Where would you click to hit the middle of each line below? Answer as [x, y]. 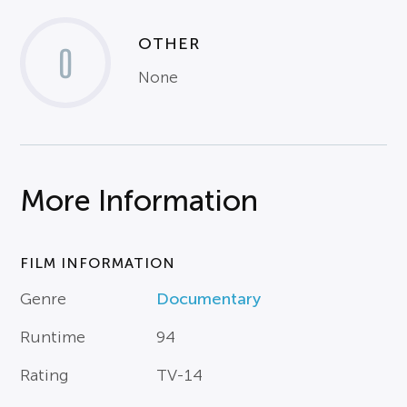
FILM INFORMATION [98, 263]
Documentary [209, 299]
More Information [139, 201]
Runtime [53, 338]
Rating [45, 376]
